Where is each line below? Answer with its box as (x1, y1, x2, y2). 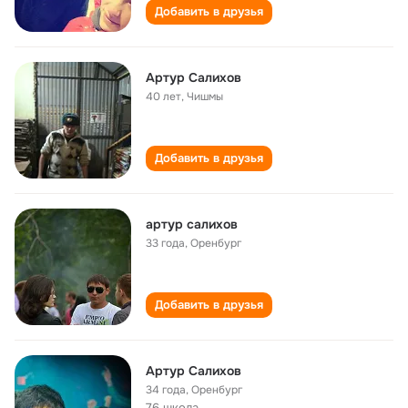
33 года (146, 236, 185, 250)
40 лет (146, 89, 181, 104)
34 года (146, 382, 186, 397)
